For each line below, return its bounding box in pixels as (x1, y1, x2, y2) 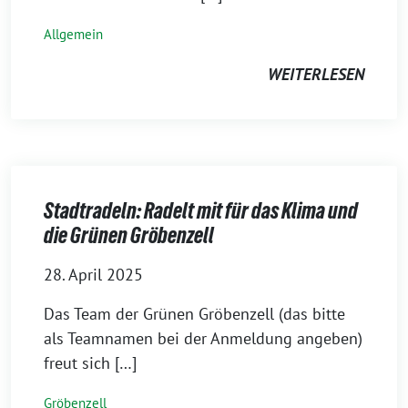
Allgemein (44, 25, 103, 43)
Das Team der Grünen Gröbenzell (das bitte (44, 302, 345, 324)
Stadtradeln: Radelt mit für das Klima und (44, 198, 358, 223)
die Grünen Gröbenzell (44, 222, 214, 248)
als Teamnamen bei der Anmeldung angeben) (44, 327, 362, 349)
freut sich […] (44, 352, 137, 373)
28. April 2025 (44, 263, 143, 285)
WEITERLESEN (268, 63, 364, 85)
